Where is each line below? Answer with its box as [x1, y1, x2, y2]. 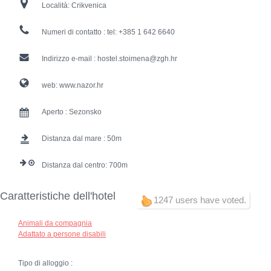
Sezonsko [69, 107, 102, 116]
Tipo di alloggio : [18, 258, 74, 267]
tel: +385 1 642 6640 [107, 27, 175, 36]
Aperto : [42, 107, 69, 116]
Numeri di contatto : [42, 27, 107, 36]
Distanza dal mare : [42, 134, 107, 143]
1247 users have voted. [154, 194, 247, 205]
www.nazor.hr [59, 80, 103, 90]
